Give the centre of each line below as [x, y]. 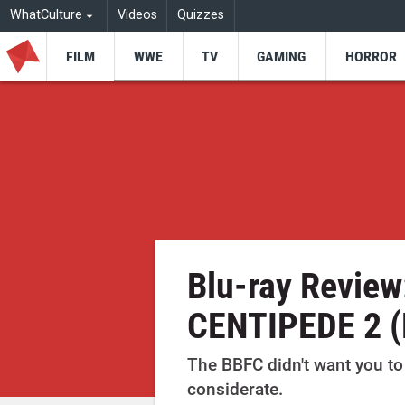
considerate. [235, 390]
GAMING [282, 56]
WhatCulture [46, 15]
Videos [137, 15]
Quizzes [201, 15]
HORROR [371, 56]
